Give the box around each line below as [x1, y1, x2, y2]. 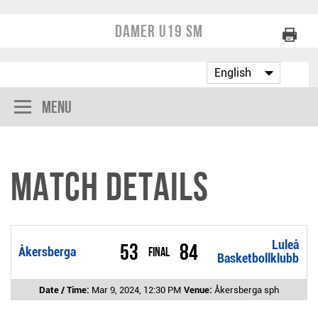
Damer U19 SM [115, 21, 203, 40]
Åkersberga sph [214, 284, 279, 295]
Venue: [184, 284, 214, 295]
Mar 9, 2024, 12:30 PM [92, 284, 181, 295]
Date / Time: [39, 284, 92, 295]
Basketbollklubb [217, 251, 300, 265]
